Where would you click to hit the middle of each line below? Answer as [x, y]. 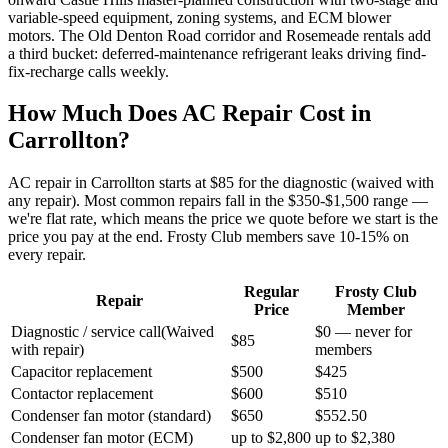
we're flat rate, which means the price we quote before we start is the [223, 219]
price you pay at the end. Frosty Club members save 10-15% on [208, 237]
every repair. [47, 255]
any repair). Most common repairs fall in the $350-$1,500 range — [218, 201]
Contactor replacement [82, 394]
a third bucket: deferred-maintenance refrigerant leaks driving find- [217, 53]
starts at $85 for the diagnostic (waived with [296, 183]
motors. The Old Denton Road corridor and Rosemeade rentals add [219, 35]
